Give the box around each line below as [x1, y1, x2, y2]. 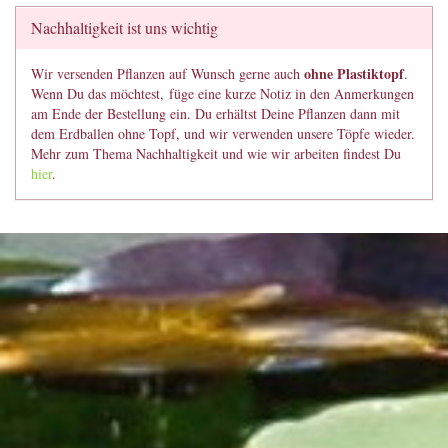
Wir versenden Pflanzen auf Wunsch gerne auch [31, 64, 304, 83]
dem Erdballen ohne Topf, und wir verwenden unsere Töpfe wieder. [31, 124, 415, 143]
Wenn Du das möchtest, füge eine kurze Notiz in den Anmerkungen [31, 84, 414, 103]
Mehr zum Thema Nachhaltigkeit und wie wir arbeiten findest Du [31, 144, 401, 163]
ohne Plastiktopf [304, 63, 404, 84]
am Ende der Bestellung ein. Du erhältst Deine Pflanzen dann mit [31, 104, 400, 123]
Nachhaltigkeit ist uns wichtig [31, 17, 218, 38]
